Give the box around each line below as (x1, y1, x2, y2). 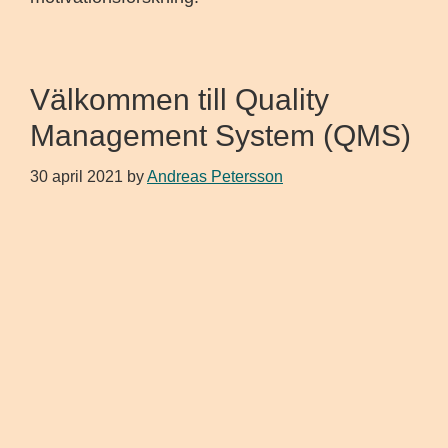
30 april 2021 (30, 168, 123, 185)
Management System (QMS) (30, 119, 411, 152)
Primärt (29, 249, 106, 276)
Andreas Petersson (147, 168, 283, 185)
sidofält (29, 277, 104, 304)
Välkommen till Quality (30, 83, 329, 116)
